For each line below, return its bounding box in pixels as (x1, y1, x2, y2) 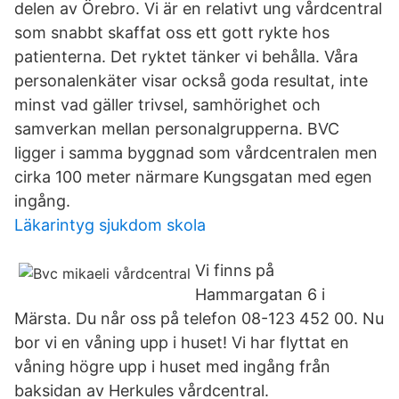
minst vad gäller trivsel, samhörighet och (14, 95, 321, 114)
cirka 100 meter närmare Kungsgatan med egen (14, 167, 372, 186)
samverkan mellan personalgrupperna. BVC (14, 119, 339, 138)
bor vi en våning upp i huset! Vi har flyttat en (14, 333, 349, 352)
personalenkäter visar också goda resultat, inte (14, 71, 368, 90)
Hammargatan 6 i (195, 285, 325, 304)
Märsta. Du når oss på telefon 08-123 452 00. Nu (14, 309, 384, 328)
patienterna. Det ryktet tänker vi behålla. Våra (14, 47, 358, 66)
